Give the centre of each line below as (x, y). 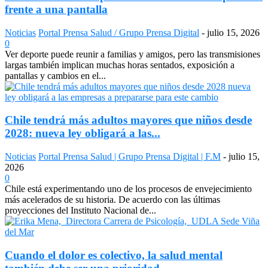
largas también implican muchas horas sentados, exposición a (120, 65)
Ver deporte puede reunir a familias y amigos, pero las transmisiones (133, 54)
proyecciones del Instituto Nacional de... (80, 211)
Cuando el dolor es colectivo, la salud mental (114, 255)
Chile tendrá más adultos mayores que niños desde (128, 120)
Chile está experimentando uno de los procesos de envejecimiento (128, 189)
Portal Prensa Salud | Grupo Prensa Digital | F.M (130, 157)
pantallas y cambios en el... (55, 75)
